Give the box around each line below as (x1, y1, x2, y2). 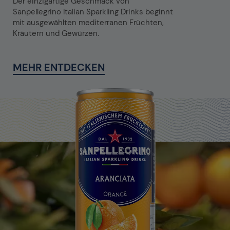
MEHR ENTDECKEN (13, 60, 105, 74)
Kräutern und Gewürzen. (13, 28, 99, 39)
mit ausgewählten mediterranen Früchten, (13, 17, 164, 28)
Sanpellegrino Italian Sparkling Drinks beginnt (13, 6, 173, 17)
